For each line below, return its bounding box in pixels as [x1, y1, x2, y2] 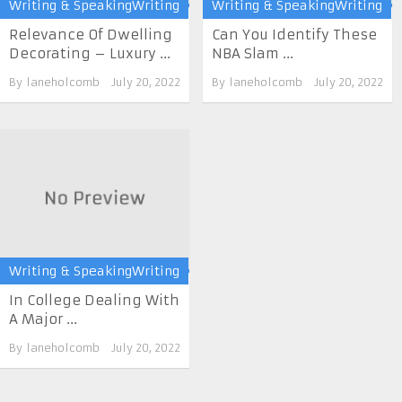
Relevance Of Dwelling [9, 26, 172, 44]
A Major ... [9, 310, 77, 328]
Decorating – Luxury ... [9, 45, 170, 63]
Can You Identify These [212, 26, 378, 44]
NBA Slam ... [212, 45, 294, 63]
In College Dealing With [9, 292, 179, 309]
